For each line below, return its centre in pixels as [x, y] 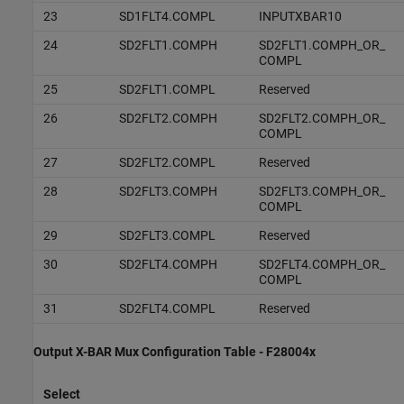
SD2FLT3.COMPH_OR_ [321, 191]
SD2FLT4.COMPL [167, 308]
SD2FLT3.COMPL [167, 235]
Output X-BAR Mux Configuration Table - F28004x [174, 351]
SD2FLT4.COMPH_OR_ [321, 264]
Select [61, 394]
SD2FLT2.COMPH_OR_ [321, 118]
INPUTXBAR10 [300, 16]
